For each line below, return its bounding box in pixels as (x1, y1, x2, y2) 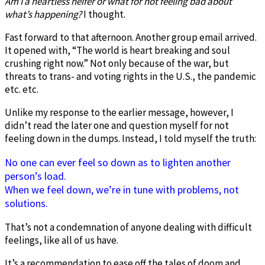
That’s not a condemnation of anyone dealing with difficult (5, 220, 252, 234)
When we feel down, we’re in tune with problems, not (5, 182, 239, 196)
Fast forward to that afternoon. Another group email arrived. (5, 30, 257, 44)
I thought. (82, 7, 125, 21)
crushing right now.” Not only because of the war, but (5, 56, 229, 70)
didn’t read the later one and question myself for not (5, 118, 229, 132)
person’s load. (5, 169, 66, 183)
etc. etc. (5, 82, 38, 96)
